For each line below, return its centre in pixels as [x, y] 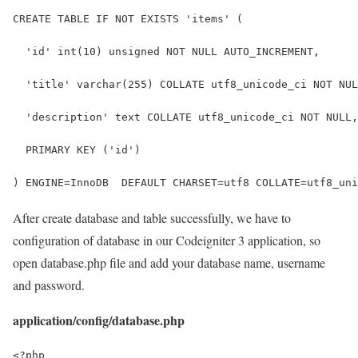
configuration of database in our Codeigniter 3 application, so [167, 240]
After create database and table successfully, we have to [152, 217]
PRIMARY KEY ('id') [77, 149]
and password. [49, 284]
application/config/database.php [99, 320]
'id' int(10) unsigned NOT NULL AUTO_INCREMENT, [166, 51]
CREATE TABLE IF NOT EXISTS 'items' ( [128, 18]
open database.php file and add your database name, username [169, 262]
